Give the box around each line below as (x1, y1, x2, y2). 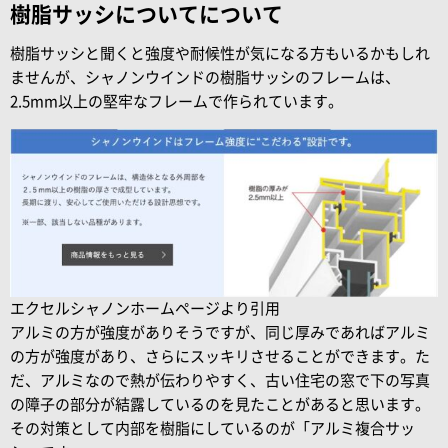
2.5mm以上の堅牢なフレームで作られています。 (10, 94, 343, 109)
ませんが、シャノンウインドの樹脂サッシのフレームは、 (10, 70, 400, 85)
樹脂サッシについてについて (10, 4, 283, 25)
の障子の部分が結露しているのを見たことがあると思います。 (10, 397, 430, 412)
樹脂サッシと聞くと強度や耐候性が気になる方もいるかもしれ (10, 46, 430, 61)
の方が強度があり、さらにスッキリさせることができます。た (10, 349, 430, 364)
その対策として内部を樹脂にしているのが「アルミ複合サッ (10, 421, 415, 436)
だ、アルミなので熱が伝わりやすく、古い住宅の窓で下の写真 (10, 373, 430, 388)
